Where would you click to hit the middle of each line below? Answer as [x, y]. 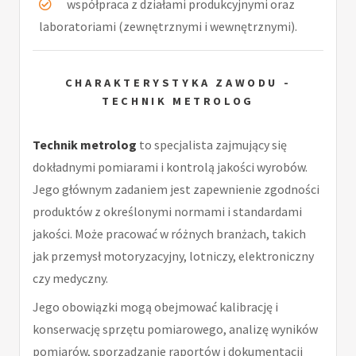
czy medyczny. [70, 278]
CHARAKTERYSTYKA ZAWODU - [178, 83]
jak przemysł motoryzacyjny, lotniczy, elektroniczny [173, 255]
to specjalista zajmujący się [212, 144]
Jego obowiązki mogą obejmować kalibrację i [155, 306]
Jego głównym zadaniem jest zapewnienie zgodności [176, 189]
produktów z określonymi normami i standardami [167, 211]
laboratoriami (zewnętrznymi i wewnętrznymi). [168, 27]
